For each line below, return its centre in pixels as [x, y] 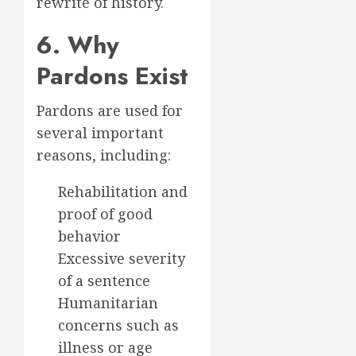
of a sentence [104, 281]
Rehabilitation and [123, 192]
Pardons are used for [110, 110]
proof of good [105, 214]
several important [100, 133]
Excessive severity [122, 258]
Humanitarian [108, 303]
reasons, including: [104, 155]
